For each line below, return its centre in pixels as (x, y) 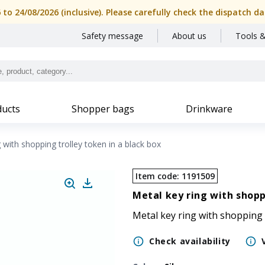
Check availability (190, 241)
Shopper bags (103, 109)
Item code (156, 176)
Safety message (112, 36)
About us (189, 36)
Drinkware (209, 109)
